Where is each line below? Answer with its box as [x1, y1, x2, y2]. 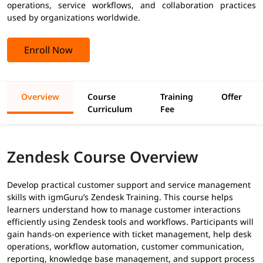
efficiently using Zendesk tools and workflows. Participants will [7, 215, 254, 227]
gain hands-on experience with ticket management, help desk [7, 228, 251, 240]
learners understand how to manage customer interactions [7, 203, 241, 215]
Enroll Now [24, 43, 73, 56]
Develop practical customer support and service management [7, 178, 251, 190]
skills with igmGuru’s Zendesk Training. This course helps [7, 191, 233, 203]
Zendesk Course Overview [7, 146, 198, 167]
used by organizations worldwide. [7, 11, 140, 23]
